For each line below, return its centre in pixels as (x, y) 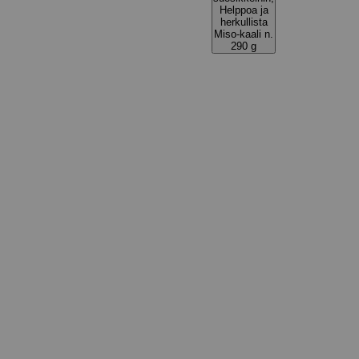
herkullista (244, 22)
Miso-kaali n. (244, 34)
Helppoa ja (244, 10)
